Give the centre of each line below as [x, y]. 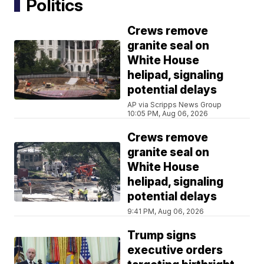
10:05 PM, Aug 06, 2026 [168, 114]
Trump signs [162, 236]
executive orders [175, 250]
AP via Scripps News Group [175, 105]
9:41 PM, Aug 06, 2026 [166, 212]
